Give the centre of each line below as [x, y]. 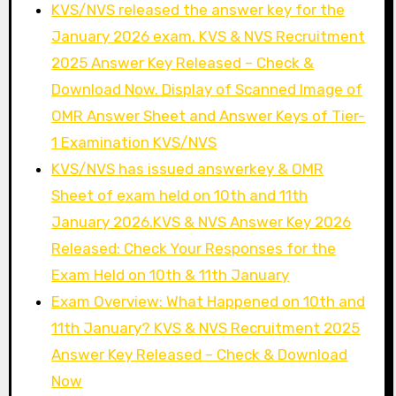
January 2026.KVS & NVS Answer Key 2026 [202, 221]
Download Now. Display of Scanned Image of [207, 89]
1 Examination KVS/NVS [134, 142]
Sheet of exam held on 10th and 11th [180, 195]
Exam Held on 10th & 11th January [171, 274]
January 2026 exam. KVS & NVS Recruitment [209, 36]
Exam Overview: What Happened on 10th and [209, 301]
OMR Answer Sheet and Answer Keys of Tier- [209, 115]
